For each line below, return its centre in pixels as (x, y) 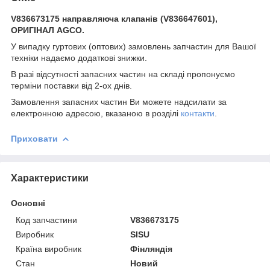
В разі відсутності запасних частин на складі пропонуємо (123, 74)
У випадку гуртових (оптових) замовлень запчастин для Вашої (133, 46)
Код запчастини (46, 220)
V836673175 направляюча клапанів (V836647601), (114, 18)
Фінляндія (152, 249)
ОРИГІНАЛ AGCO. (48, 30)
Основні (28, 203)
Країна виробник (49, 249)
